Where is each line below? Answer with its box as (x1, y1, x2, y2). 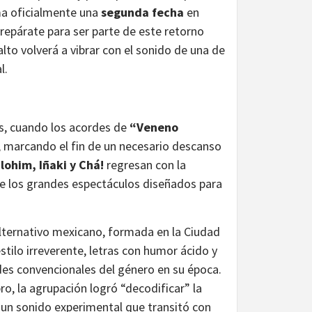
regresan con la (104, 156, 186, 173)
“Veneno (130, 118, 178, 135)
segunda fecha (101, 3, 184, 20)
